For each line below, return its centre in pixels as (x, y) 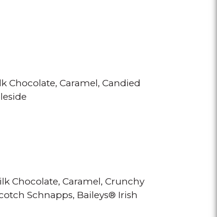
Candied (121, 83)
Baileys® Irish (107, 195)
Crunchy (125, 181)
